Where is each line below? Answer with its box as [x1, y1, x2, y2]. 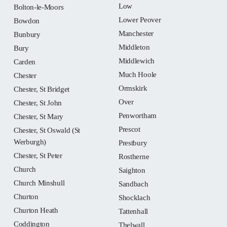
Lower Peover [118, 15, 161, 24]
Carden [13, 57, 36, 66]
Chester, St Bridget [13, 85, 70, 94]
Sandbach [118, 179, 148, 188]
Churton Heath [13, 206, 58, 215]
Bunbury [13, 30, 41, 39]
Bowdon [13, 16, 40, 25]
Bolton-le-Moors [13, 3, 64, 12]
